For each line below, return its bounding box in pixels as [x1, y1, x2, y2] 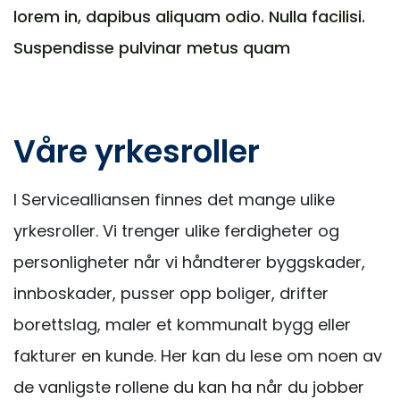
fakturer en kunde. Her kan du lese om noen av [13, 345, 382, 367]
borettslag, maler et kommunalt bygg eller [13, 313, 351, 336]
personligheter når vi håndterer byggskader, [13, 251, 365, 273]
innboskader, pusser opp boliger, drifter [13, 282, 329, 304]
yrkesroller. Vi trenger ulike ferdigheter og [13, 220, 339, 242]
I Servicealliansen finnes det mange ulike [13, 188, 335, 211]
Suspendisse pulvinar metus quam [13, 37, 290, 59]
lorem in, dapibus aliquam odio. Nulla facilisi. [13, 5, 365, 28]
